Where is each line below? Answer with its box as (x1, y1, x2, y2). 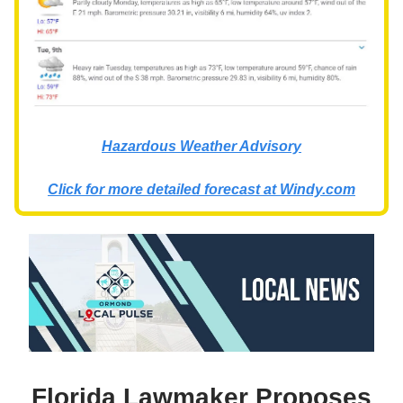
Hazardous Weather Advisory (102, 139, 301, 155)
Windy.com (280, 182, 355, 198)
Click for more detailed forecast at (48, 182, 280, 198)
